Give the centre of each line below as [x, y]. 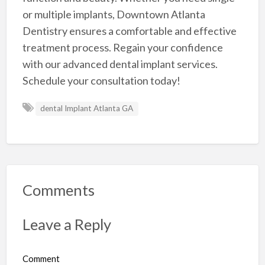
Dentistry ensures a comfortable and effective [129, 31]
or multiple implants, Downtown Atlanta [114, 14]
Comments [58, 190]
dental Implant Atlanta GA [87, 109]
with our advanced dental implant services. [120, 64]
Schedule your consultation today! [101, 81]
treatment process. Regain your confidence [122, 48]
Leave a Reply [67, 224]
